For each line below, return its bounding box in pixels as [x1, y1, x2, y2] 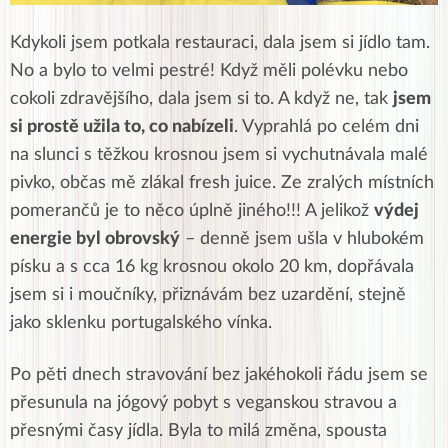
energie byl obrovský [10, 229, 180, 248]
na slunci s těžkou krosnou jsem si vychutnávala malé [10, 145, 428, 164]
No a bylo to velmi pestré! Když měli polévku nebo [10, 61, 408, 80]
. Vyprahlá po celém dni [234, 117, 419, 136]
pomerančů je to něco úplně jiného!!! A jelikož [10, 201, 374, 220]
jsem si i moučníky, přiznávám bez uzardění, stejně [10, 285, 406, 304]
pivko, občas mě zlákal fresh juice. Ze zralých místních [10, 173, 434, 192]
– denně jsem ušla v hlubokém [180, 229, 424, 248]
